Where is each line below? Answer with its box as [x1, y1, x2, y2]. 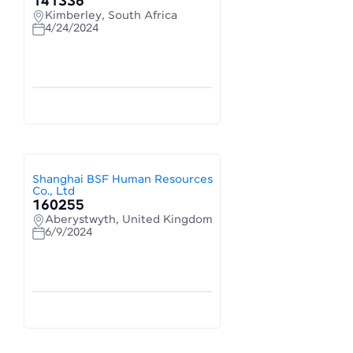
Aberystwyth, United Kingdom [45, 214, 213, 226]
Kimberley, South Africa [45, 9, 177, 22]
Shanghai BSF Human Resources [32, 173, 213, 186]
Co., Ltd [32, 185, 75, 198]
